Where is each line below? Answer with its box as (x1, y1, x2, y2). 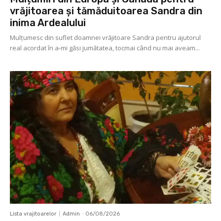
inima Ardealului (10, 17, 86, 29)
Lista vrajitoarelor (10, 211, 56, 218)
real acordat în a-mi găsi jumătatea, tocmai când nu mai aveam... (10, 43, 200, 53)
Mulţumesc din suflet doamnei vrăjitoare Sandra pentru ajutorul (10, 33, 201, 42)
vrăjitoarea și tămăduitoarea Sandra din (10, 5, 202, 17)
